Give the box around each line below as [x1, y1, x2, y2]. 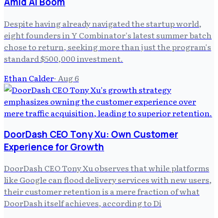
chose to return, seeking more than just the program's [4, 41, 211, 53]
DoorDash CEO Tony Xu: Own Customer [4, 127, 178, 141]
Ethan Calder [4, 72, 54, 84]
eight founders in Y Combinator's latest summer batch [4, 29, 212, 41]
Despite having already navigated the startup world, [4, 18, 201, 30]
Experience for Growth [4, 140, 104, 153]
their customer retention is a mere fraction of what [4, 185, 200, 198]
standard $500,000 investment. [4, 53, 123, 65]
